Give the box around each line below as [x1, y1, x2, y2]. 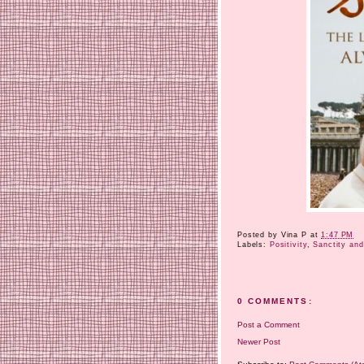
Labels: [237, 240, 270, 249]
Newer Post [237, 336, 280, 346]
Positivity [269, 240, 307, 249]
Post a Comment [237, 319, 300, 329]
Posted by [237, 231, 281, 240]
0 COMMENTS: [237, 297, 313, 306]
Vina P [280, 231, 307, 240]
